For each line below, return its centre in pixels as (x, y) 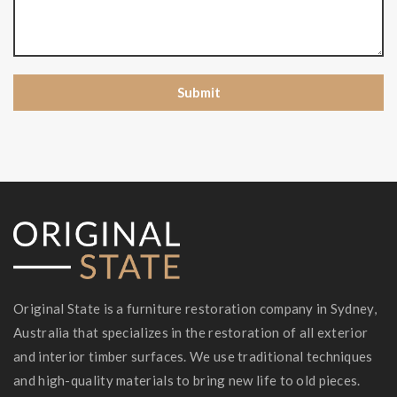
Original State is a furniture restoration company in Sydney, (195, 308)
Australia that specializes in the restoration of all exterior (191, 332)
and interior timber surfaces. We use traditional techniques (193, 356)
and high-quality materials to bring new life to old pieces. (187, 380)
